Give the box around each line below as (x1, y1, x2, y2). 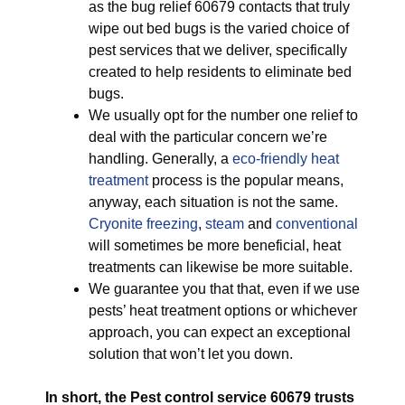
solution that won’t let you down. (89, 346, 293, 362)
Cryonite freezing (89, 216, 198, 231)
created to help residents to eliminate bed (89, 64, 352, 80)
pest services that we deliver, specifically (89, 42, 347, 58)
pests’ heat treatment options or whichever (89, 303, 357, 318)
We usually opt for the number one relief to (89, 108, 358, 123)
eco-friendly (232, 151, 307, 166)
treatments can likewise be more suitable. (89, 259, 353, 275)
